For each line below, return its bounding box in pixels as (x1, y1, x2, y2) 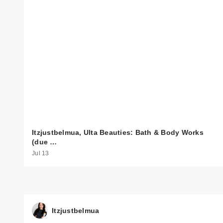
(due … (32, 137, 57, 146)
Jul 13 (32, 150, 49, 157)
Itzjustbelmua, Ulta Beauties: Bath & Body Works (32, 128, 204, 136)
